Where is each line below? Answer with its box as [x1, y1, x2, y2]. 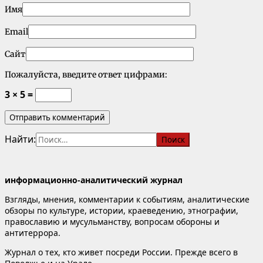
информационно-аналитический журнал [5, 174, 183, 186]
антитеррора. [5, 227, 60, 238]
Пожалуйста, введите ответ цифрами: [5, 69, 167, 80]
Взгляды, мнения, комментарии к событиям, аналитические [5, 193, 249, 205]
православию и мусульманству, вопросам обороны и [5, 215, 220, 227]
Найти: [5, 132, 36, 146]
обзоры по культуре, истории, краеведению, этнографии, [5, 204, 238, 216]
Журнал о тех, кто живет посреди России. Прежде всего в [5, 246, 238, 258]
